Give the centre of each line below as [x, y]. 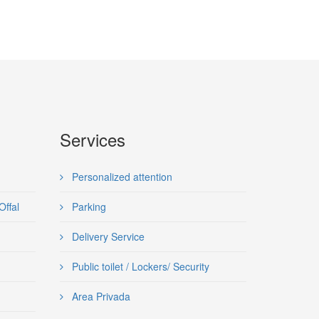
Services [92, 139]
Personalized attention [120, 177]
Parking [87, 206]
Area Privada [99, 296]
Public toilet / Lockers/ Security [139, 266]
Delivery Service [106, 236]
